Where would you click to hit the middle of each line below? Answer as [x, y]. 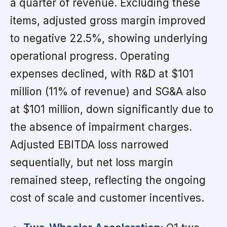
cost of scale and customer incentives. [107, 198]
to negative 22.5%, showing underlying [109, 39]
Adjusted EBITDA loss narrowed [89, 145]
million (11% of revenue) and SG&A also [108, 92]
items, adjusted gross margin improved [108, 21]
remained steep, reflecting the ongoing [108, 180]
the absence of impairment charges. [101, 127]
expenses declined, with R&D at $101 [102, 74]
